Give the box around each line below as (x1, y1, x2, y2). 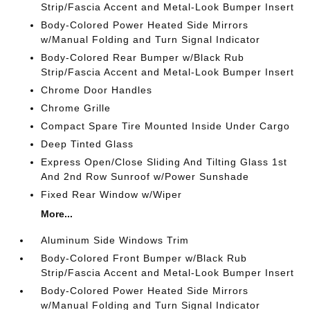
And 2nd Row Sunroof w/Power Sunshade (41, 170, 250, 182)
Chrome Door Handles (41, 84, 153, 95)
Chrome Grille (41, 102, 111, 113)
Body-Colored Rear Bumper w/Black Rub (41, 51, 245, 63)
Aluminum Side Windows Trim (41, 234, 190, 246)
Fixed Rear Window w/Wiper (41, 188, 183, 200)
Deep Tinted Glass (41, 138, 134, 149)
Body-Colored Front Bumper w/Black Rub (41, 252, 248, 264)
